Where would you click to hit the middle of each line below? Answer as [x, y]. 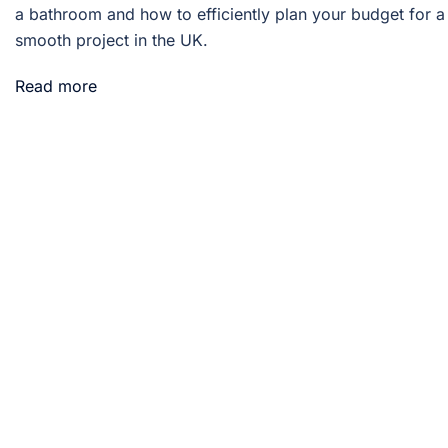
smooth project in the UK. [111, 40]
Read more [56, 86]
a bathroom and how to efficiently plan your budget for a [230, 14]
